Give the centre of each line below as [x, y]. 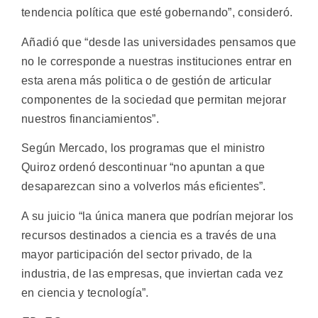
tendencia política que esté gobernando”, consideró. [157, 13]
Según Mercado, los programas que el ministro [143, 148]
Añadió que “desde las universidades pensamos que [159, 42]
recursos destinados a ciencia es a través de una [149, 235]
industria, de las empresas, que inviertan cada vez [152, 273]
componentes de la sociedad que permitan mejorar [154, 99]
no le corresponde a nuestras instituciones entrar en [157, 61]
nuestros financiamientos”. [90, 119]
